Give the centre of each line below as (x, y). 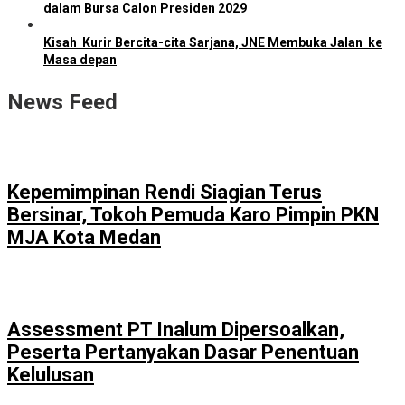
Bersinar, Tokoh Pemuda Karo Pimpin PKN (193, 214)
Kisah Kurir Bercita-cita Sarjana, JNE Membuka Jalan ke (213, 43)
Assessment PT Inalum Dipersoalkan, (176, 330)
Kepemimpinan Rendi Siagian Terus (165, 192)
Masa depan (80, 60)
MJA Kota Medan (84, 237)
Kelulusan (51, 375)
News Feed (62, 103)
